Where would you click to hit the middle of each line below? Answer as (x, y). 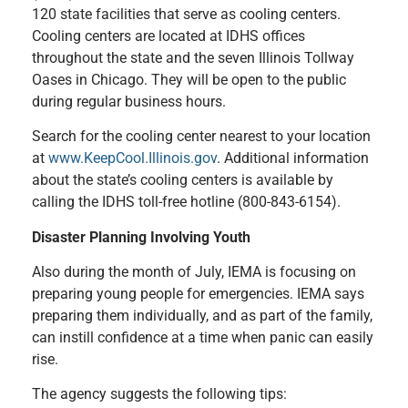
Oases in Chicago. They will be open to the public (189, 79)
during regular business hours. (129, 101)
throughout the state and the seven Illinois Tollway (193, 57)
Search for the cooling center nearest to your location (201, 137)
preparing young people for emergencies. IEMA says (198, 294)
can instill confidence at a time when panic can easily (203, 338)
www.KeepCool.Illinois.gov (133, 158)
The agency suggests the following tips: (159, 394)
